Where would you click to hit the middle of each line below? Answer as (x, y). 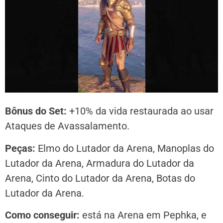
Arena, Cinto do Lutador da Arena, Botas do (100, 178)
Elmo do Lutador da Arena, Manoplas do (125, 148)
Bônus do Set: (36, 111)
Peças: (20, 148)
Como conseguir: (42, 215)
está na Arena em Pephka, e (143, 215)
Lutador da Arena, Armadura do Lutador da (100, 163)
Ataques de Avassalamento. (67, 126)
